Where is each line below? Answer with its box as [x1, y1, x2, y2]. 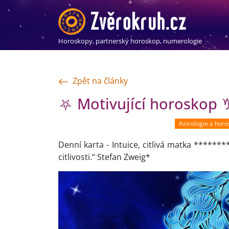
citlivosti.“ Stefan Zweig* [58, 151, 150, 163]
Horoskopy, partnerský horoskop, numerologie [58, 36, 202, 45]
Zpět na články [73, 75, 128, 86]
